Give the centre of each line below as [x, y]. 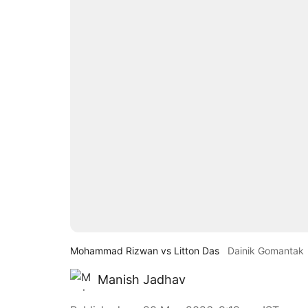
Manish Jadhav [142, 279]
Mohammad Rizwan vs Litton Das [145, 251]
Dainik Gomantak [266, 251]
